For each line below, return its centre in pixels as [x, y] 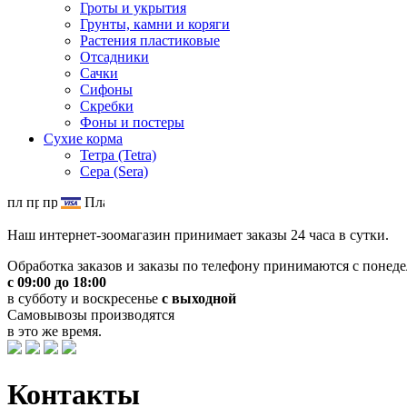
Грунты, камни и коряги [155, 25]
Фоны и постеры [132, 123]
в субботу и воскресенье [84, 299]
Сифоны [106, 90]
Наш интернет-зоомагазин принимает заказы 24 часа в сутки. [198, 235]
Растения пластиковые [150, 41]
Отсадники [114, 57]
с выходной [199, 299]
